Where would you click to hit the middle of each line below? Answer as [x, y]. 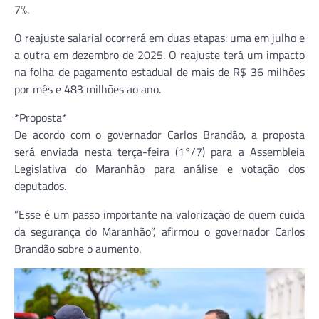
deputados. [40, 185]
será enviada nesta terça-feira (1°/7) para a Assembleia [159, 151]
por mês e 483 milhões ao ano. [88, 89]
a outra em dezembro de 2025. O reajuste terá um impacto [159, 54]
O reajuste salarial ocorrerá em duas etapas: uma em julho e [159, 37]
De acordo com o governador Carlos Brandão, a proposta [159, 134]
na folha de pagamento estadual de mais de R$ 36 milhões [159, 72]
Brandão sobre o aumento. [78, 248]
